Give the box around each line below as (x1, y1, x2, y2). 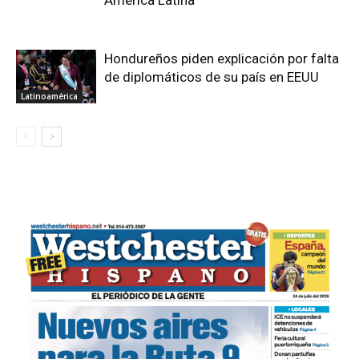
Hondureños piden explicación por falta (104, 50, 339, 67)
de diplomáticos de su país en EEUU (104, 69, 319, 85)
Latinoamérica (21, 90, 78, 102)
